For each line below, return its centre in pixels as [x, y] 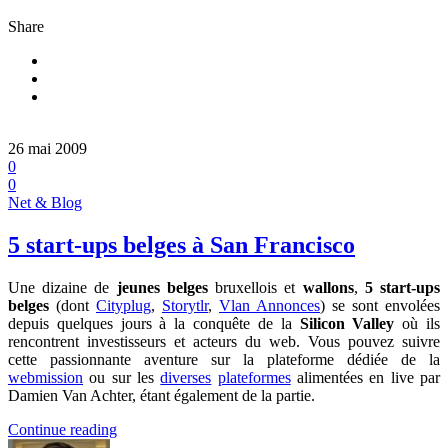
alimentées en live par [365, 377]
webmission [45, 377]
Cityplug [123, 305]
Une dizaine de [62, 287]
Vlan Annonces [269, 305]
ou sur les [122, 377]
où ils [417, 323]
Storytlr [185, 305]
